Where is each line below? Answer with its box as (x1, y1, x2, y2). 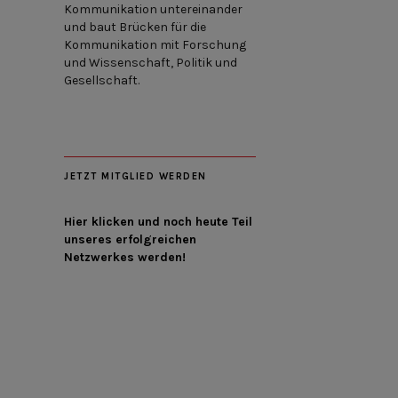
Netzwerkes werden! (64, 250, 186, 266)
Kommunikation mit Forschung (64, 37, 246, 53)
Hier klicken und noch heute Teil (64, 214, 252, 230)
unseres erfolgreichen (64, 232, 196, 248)
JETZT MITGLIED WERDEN (64, 171, 207, 183)
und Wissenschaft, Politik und (64, 55, 237, 71)
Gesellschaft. (64, 73, 139, 89)
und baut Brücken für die (64, 20, 206, 36)
